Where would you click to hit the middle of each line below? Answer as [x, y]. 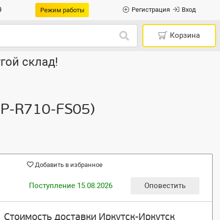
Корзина [185, 36]
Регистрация [151, 10]
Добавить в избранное [69, 165]
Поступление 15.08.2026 [70, 185]
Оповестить [165, 185]
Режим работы [62, 10]
